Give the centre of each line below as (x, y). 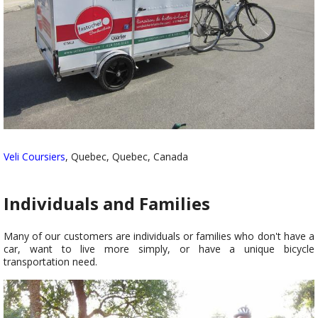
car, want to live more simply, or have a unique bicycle (159, 249)
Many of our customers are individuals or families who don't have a (159, 236)
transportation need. (50, 262)
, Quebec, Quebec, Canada (127, 157)
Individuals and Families (107, 204)
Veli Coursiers (34, 157)
